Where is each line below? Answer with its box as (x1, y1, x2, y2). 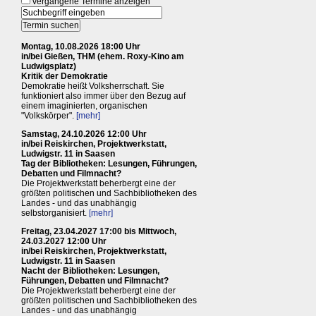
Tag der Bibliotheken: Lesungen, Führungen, (21, 159, 197, 169)
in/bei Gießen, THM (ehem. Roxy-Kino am (21, 51, 184, 62)
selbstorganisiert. (21, 208, 89, 219)
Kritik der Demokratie (21, 71, 108, 82)
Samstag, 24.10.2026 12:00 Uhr (21, 129, 147, 140)
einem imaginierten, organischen (21, 101, 147, 111)
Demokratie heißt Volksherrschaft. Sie (21, 81, 164, 92)
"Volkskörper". (21, 111, 76, 121)
